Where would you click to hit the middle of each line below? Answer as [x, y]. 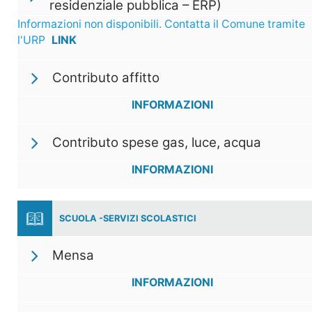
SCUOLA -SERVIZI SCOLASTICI [128, 218]
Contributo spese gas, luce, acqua [157, 143]
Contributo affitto [106, 78]
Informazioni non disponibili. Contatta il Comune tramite [161, 24]
